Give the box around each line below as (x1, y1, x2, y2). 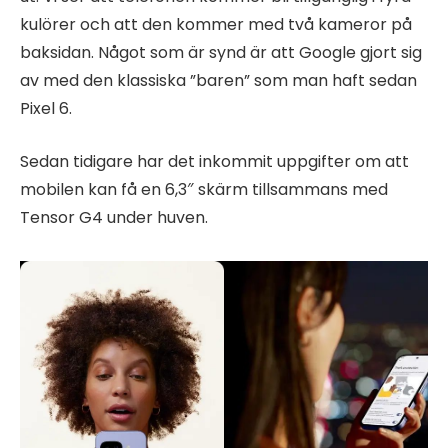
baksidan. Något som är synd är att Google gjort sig (20, 40, 422, 64)
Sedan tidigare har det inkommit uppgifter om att (20, 149, 409, 173)
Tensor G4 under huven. (20, 205, 208, 229)
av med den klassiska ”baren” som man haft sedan (20, 68, 417, 92)
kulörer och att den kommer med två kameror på (20, 12, 412, 36)
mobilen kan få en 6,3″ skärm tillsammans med (20, 177, 388, 201)
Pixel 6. (20, 96, 72, 120)
